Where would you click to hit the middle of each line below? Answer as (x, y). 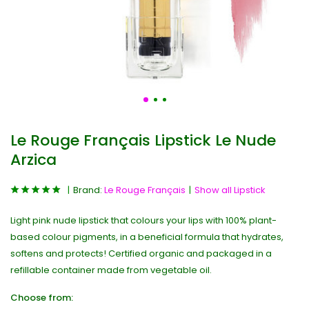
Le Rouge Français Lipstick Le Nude (143, 140)
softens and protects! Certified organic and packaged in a (141, 253)
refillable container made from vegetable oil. (111, 270)
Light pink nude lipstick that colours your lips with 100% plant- (143, 220)
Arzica (33, 160)
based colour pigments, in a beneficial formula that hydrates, (147, 237)
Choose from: (42, 298)
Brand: (89, 190)
